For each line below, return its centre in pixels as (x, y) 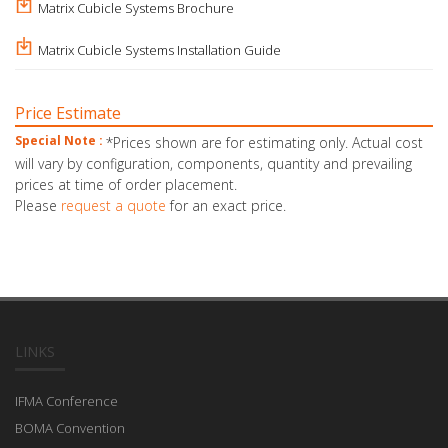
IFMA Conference (66, 401)
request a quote (113, 206)
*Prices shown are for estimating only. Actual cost (264, 143)
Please (38, 206)
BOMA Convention (70, 428)
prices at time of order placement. (126, 185)
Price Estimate (68, 113)
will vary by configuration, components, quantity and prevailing (213, 164)
